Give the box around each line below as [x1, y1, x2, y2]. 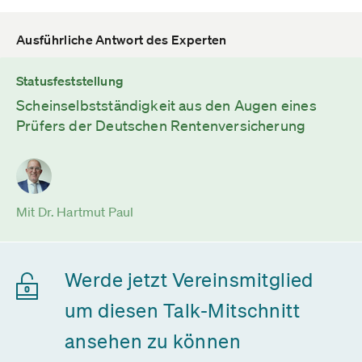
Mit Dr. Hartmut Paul [16, 204, 134, 220]
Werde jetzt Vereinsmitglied [65, 268, 314, 291]
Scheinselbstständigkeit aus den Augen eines [16, 96, 317, 114]
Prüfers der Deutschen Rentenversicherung [16, 116, 306, 134]
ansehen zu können [65, 330, 242, 352]
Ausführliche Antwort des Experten [16, 32, 227, 48]
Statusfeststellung [16, 73, 124, 89]
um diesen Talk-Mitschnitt [65, 299, 300, 322]
